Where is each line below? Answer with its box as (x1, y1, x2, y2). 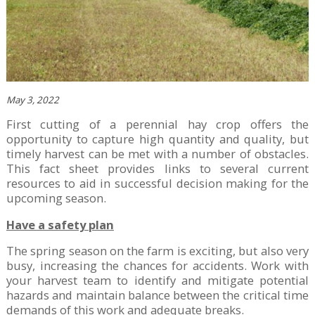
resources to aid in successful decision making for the (6, 175, 309, 192)
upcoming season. (6, 190, 106, 207)
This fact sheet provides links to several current (6, 160, 309, 177)
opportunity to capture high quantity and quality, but (6, 131, 309, 148)
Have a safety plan (6, 216, 114, 233)
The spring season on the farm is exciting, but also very (6, 243, 309, 259)
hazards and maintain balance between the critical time (6, 287, 309, 304)
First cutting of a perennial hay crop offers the (6, 116, 309, 133)
